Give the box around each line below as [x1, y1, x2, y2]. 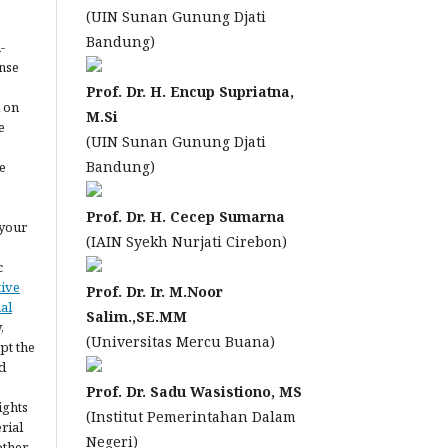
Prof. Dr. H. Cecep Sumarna [86, 207, 285, 226]
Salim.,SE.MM [86, 307, 187, 326]
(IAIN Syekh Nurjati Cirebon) [86, 232, 287, 251]
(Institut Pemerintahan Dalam [86, 407, 296, 426]
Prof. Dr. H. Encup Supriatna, [86, 82, 294, 101]
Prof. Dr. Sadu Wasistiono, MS [86, 382, 302, 401]
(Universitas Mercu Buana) [86, 332, 275, 351]
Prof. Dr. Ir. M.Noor [86, 282, 223, 301]
